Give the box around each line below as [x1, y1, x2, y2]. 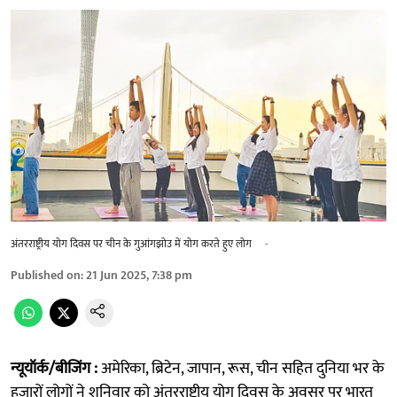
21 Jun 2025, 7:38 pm [86, 264, 192, 285]
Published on [11, 264, 81, 285]
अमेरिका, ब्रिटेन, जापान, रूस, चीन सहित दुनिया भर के [97, 354, 385, 382]
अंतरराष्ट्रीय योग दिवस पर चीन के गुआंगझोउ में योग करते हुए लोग [11, 234, 254, 253]
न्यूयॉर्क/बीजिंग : [11, 354, 97, 382]
